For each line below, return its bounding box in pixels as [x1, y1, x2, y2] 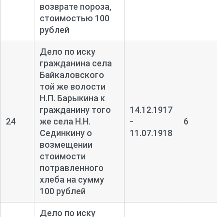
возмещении [39, 139, 93, 150]
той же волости [39, 81, 106, 92]
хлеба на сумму [39, 174, 104, 185]
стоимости [39, 151, 86, 161]
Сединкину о [39, 127, 92, 138]
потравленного [39, 162, 104, 173]
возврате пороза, [39, 1, 111, 12]
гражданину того [39, 104, 111, 115]
